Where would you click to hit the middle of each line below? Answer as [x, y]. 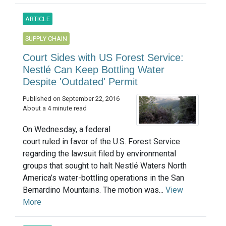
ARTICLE [38, 19]
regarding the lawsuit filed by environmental [99, 153]
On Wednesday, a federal [67, 129]
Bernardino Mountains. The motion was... [94, 190]
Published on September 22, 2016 [71, 98]
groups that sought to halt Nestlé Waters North [105, 165]
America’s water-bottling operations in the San [103, 178]
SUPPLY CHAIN [46, 38]
